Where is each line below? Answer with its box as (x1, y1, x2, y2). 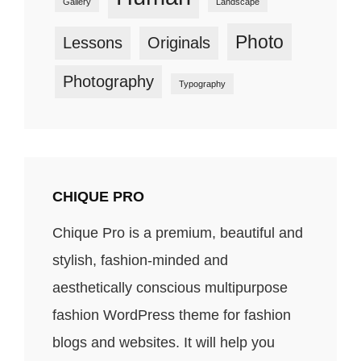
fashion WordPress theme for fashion (52, 307, 291, 323)
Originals (147, 34, 210, 52)
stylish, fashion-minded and (52, 252, 228, 268)
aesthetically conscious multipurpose (52, 280, 288, 296)
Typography (179, 79, 226, 89)
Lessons (63, 34, 122, 52)
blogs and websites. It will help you (52, 334, 275, 351)
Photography (63, 73, 154, 90)
